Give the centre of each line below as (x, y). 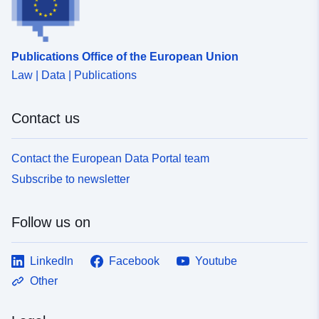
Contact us (46, 118)
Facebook (134, 261)
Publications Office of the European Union (125, 56)
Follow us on (51, 222)
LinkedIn (52, 261)
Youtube (216, 261)
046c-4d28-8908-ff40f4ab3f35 (219, 46)
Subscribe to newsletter (70, 179)
